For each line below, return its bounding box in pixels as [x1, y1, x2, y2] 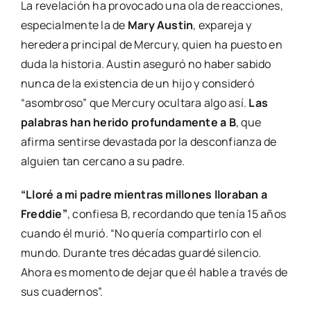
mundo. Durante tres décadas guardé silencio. [20, 244, 262, 260]
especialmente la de [20, 17, 128, 33]
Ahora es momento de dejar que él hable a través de [20, 264, 287, 280]
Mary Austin [127, 17, 194, 33]
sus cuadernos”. [20, 283, 103, 299]
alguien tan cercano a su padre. [20, 153, 185, 169]
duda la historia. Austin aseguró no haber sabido [20, 56, 271, 72]
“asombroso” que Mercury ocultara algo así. [20, 94, 249, 110]
